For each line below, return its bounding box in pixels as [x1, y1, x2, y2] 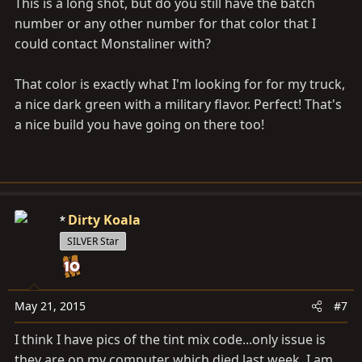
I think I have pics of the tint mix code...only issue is [15, 330, 326, 348]
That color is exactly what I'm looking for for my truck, [15, 75, 345, 93]
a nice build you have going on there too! [15, 116, 264, 133]
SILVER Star [67, 234, 119, 248]
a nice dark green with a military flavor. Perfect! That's [15, 95, 342, 113]
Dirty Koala [68, 211, 141, 229]
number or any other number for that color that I [15, 15, 316, 32]
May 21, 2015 [15, 298, 86, 314]
